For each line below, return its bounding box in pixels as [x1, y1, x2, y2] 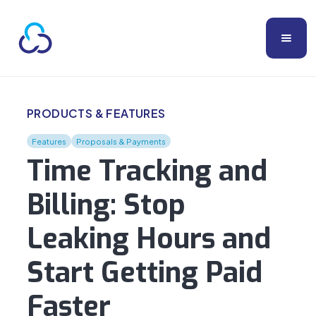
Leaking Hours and [26, 220, 271, 257]
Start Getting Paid [26, 254, 262, 291]
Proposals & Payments [75, 136, 166, 146]
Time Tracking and [26, 152, 267, 190]
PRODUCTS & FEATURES [26, 106, 166, 121]
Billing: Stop [26, 186, 186, 224]
